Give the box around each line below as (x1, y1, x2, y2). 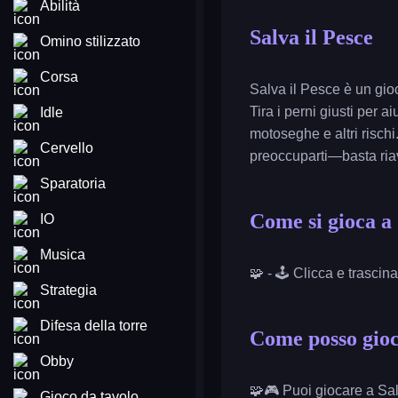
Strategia (40, 283, 97, 298)
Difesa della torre (40, 318, 147, 333)
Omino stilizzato (40, 34, 140, 49)
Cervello (40, 140, 93, 155)
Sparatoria (40, 176, 106, 191)
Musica (40, 247, 85, 262)
